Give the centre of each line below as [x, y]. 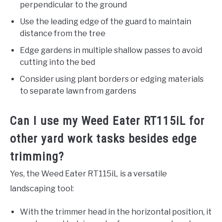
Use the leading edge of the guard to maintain [106, 22]
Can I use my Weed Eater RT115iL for [107, 121]
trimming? [37, 157]
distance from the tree [63, 34]
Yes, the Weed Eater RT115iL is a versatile [88, 174]
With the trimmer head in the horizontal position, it [116, 212]
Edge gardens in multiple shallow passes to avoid [111, 51]
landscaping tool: [42, 189]
